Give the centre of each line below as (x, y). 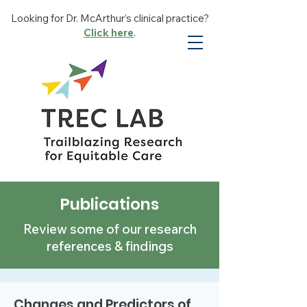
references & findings (110, 246)
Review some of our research (110, 229)
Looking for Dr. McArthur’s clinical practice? (110, 18)
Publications (110, 204)
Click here (109, 33)
